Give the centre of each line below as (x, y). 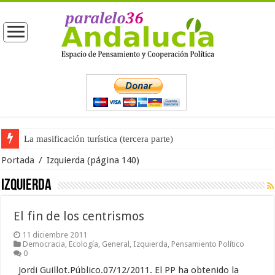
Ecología (84, 244)
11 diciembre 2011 (55, 235)
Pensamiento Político (208, 244)
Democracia (44, 244)
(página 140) (112, 160)
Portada (18, 160)
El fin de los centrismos (79, 216)
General (116, 244)
